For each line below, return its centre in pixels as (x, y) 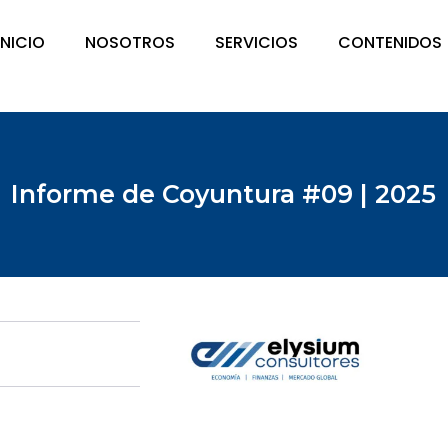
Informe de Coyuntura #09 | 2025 (224, 193)
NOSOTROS (130, 42)
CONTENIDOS (390, 42)
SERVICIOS (257, 42)
